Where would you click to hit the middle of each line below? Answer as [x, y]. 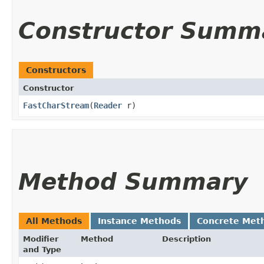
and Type [42, 250]
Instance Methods [139, 221]
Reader [108, 105]
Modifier [41, 239]
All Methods [54, 221]
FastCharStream [56, 105]
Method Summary [133, 182]
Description [187, 239]
